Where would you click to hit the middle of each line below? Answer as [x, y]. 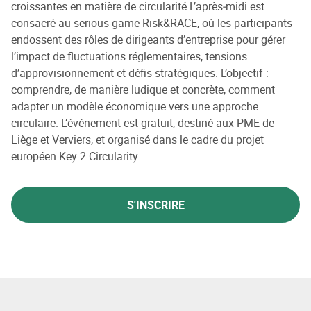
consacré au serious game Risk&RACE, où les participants [152, 23]
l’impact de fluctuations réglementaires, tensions [129, 56]
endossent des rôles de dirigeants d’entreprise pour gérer [148, 39]
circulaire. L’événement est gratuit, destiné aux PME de [143, 123]
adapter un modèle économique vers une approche [135, 106]
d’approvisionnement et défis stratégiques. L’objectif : [140, 73]
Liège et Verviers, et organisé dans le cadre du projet [137, 139]
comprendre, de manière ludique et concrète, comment [143, 89]
